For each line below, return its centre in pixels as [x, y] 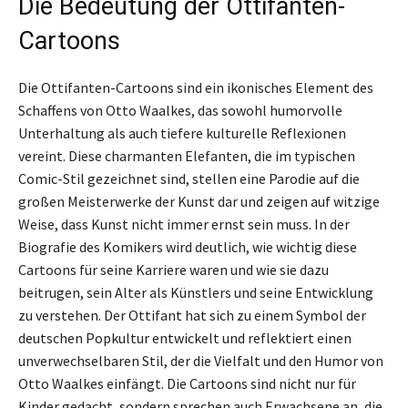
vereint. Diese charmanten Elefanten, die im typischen [187, 156]
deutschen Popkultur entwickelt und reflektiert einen [185, 338]
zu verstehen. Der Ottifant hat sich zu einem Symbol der [192, 315]
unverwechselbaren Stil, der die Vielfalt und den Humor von [201, 361]
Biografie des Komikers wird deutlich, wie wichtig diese [188, 247]
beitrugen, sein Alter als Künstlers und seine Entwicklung [196, 292]
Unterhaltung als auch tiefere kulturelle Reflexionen [182, 133]
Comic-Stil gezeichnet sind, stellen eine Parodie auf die [189, 178]
